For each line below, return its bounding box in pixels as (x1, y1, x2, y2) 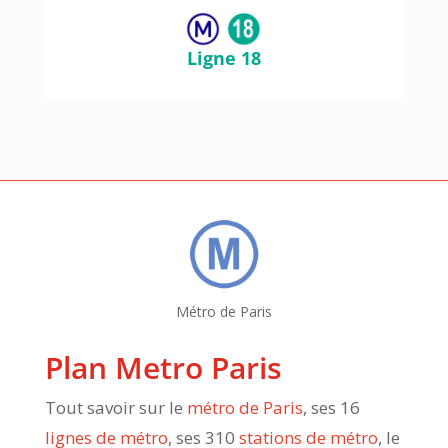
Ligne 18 (186, 46, 261, 71)
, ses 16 (302, 396, 360, 420)
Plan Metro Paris (44, 347, 282, 389)
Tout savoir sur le (44, 396, 187, 420)
